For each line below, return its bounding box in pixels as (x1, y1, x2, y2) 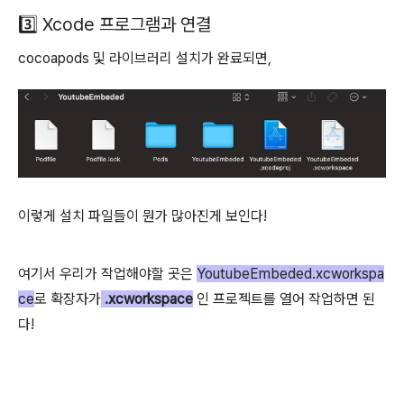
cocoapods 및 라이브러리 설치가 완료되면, (18, 50, 275, 67)
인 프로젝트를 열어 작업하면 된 (193, 290, 375, 308)
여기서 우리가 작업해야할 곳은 (18, 265, 197, 282)
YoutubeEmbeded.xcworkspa (197, 265, 384, 282)
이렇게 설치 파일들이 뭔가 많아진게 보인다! (18, 207, 267, 225)
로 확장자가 (34, 290, 101, 308)
